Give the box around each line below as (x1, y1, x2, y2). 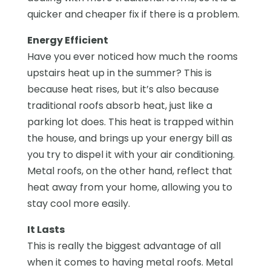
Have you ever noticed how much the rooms (27, 49, 238, 64)
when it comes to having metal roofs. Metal (27, 255, 233, 269)
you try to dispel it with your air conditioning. (27, 147, 235, 162)
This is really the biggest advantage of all (27, 238, 221, 253)
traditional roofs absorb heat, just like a (27, 98, 212, 113)
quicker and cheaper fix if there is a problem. (27, 7, 240, 21)
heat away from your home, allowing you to (27, 180, 232, 194)
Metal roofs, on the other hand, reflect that (27, 163, 232, 178)
